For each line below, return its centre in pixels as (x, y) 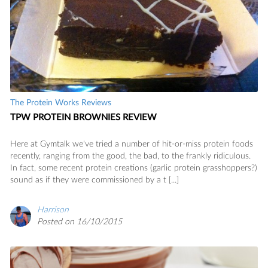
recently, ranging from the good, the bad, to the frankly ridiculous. (130, 156)
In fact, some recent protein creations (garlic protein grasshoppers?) (134, 168)
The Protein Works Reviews (61, 103)
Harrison (53, 210)
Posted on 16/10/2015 (80, 222)
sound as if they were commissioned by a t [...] (95, 180)
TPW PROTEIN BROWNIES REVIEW (83, 117)
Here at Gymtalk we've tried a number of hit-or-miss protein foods (132, 144)
